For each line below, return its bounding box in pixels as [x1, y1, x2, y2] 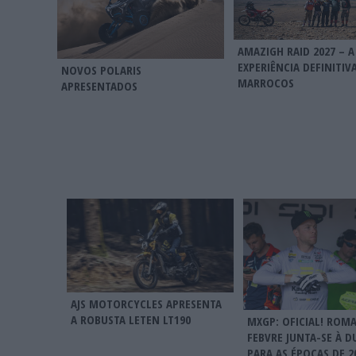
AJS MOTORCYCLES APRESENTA [71, 296, 222, 312]
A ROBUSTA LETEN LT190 [71, 311, 191, 328]
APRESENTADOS [61, 78, 137, 95]
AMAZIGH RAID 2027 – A [238, 42, 354, 59]
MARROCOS [238, 74, 294, 91]
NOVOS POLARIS [61, 62, 141, 79]
